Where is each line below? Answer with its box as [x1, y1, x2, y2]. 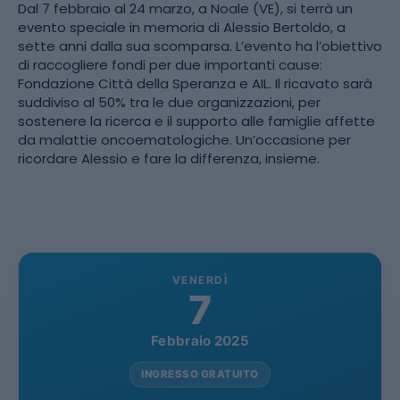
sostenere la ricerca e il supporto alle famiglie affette [18, 111, 375, 130]
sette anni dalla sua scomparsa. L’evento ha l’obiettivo [18, 36, 382, 55]
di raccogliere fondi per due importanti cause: [18, 54, 322, 74]
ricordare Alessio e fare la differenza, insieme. [18, 148, 320, 168]
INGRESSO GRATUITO [141, 368, 259, 381]
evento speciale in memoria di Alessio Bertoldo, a [18, 17, 346, 37]
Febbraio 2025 [158, 332, 249, 350]
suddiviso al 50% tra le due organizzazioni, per [18, 92, 321, 112]
